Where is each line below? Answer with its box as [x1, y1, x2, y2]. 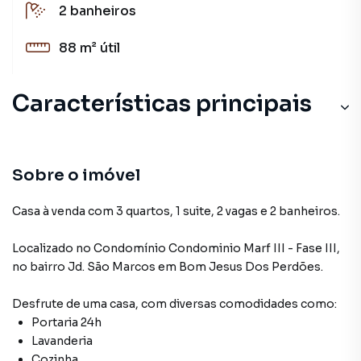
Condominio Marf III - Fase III [168, 241, 337, 255]
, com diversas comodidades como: [135, 297, 337, 311]
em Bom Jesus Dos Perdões [158, 259, 321, 274]
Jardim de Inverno [59, 163, 179, 180]
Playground [59, 126, 133, 143]
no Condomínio [76, 241, 168, 255]
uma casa [83, 297, 135, 311]
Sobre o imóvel [12, 165, 140, 185]
